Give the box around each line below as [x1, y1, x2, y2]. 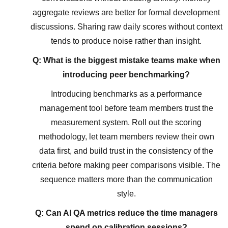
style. [117, 189, 136, 198]
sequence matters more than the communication [40, 175, 213, 184]
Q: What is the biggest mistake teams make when [32, 56, 220, 65]
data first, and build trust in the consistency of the [39, 147, 213, 156]
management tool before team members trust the [39, 104, 213, 113]
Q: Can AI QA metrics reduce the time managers [35, 209, 218, 218]
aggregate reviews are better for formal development [33, 8, 220, 17]
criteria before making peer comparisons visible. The [32, 161, 220, 170]
